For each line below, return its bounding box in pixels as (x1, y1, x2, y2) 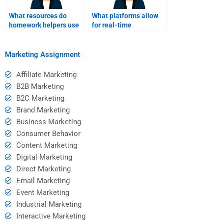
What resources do (9, 12, 67, 20)
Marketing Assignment (5, 50, 80, 59)
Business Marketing (16, 117, 81, 126)
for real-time (92, 21, 132, 29)
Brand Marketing (16, 105, 70, 114)
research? (9, 40, 40, 48)
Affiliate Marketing (16, 70, 77, 79)
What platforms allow (92, 12, 158, 20)
